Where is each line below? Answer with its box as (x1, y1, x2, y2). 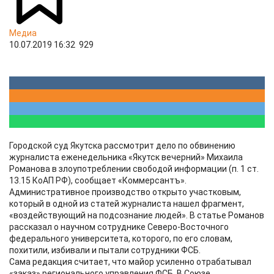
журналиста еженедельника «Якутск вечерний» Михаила (9, 152, 243, 162)
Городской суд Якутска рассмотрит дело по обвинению (9, 141, 235, 150)
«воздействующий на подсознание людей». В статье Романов (9, 210, 264, 220)
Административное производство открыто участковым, (9, 187, 241, 197)
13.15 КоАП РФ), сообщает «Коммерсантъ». (9, 176, 187, 185)
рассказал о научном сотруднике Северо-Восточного (9, 222, 229, 232)
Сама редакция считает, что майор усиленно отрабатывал (9, 257, 251, 267)
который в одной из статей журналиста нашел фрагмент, (9, 199, 244, 209)
